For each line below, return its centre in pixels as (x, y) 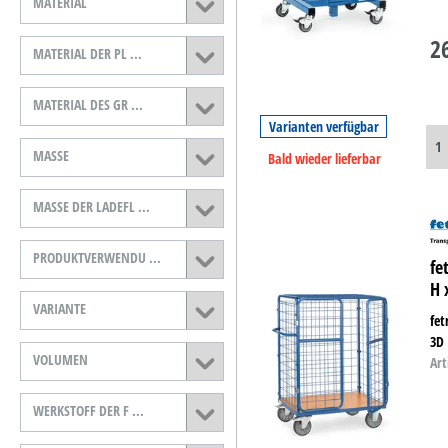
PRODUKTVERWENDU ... (156, 258)
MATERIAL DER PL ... (137, 54)
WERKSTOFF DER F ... (139, 411)
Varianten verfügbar (323, 127)
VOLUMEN (62, 360)
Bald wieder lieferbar (325, 158)
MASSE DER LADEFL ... (145, 207)
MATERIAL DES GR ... (138, 105)
